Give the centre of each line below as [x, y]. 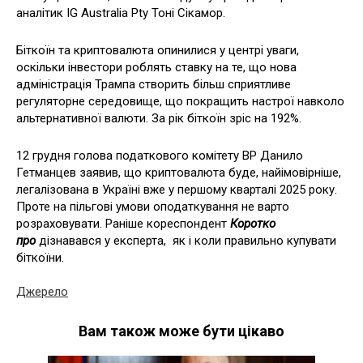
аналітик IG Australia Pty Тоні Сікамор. [121, 13]
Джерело [42, 291]
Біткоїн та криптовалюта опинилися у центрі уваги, [158, 50]
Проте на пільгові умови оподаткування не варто [153, 206]
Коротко [253, 223]
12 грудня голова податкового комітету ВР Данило [160, 155]
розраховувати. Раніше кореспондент [123, 223]
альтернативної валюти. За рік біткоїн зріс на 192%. [159, 118]
